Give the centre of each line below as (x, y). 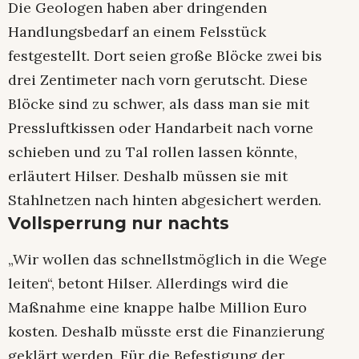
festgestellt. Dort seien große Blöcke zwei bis (165, 55)
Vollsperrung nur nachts (119, 223)
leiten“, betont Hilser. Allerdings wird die (148, 283)
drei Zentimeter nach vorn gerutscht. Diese (158, 79)
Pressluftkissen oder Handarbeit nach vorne (161, 127)
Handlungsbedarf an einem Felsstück (137, 31)
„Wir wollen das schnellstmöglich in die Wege (167, 259)
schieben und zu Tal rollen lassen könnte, (153, 151)
